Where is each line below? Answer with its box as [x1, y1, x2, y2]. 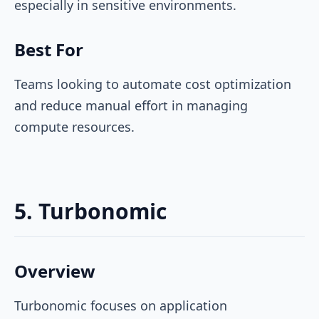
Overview [14, 258, 95, 283]
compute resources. [14, 117, 138, 135]
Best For [14, 37, 83, 61]
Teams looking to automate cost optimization [14, 75, 291, 93]
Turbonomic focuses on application [14, 296, 227, 314]
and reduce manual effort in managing [14, 96, 248, 114]
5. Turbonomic [14, 196, 167, 226]
